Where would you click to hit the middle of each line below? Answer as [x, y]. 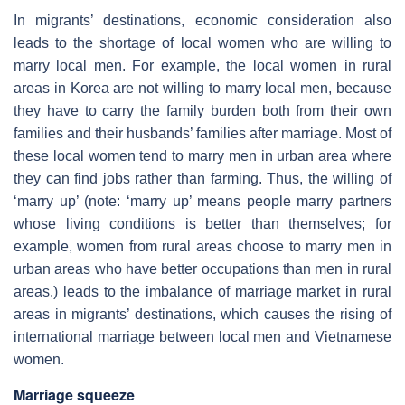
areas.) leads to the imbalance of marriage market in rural [202, 291]
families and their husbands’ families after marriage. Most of [202, 133]
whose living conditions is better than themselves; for [202, 223]
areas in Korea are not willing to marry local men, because [202, 88]
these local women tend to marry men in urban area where [202, 155]
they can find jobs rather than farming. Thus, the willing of [202, 178]
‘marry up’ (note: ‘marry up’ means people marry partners [202, 201]
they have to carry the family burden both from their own [202, 110]
